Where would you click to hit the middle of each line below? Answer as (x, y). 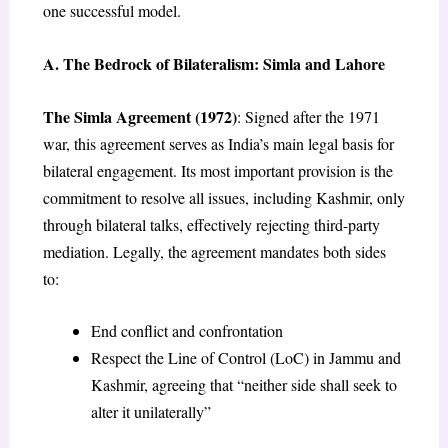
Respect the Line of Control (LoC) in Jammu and (245, 358)
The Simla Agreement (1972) (139, 116)
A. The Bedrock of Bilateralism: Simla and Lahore (213, 64)
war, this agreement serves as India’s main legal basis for (218, 143)
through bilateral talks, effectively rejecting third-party (211, 224)
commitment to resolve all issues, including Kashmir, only (223, 197)
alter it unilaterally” (150, 412)
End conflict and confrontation (186, 331)
